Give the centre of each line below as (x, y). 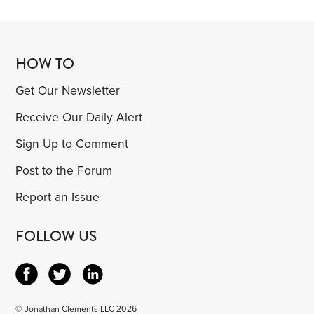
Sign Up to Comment (72, 144)
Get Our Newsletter (68, 90)
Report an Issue (58, 197)
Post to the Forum (64, 170)
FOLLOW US (56, 236)
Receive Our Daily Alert (79, 117)
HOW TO (45, 63)
